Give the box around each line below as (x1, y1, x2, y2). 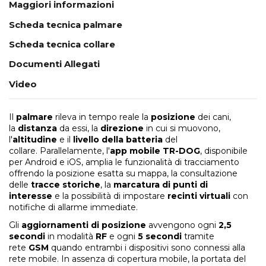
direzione (100, 123, 144, 134)
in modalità (45, 231, 96, 242)
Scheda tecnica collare (9, 39, 115, 50)
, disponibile (200, 145, 248, 157)
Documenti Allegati (9, 59, 100, 70)
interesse (9, 191, 52, 202)
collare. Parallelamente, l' (9, 145, 110, 157)
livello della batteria (73, 134, 163, 145)
